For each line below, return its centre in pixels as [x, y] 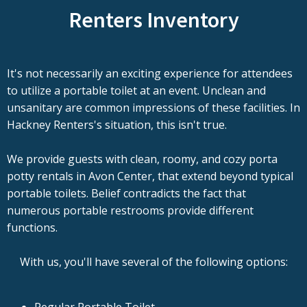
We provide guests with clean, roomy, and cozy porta [142, 159]
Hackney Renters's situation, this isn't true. [117, 125]
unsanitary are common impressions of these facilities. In [153, 108]
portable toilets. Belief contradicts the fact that [126, 194]
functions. [32, 228]
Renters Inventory [153, 20]
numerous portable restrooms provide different [130, 211]
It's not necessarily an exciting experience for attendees [150, 74]
